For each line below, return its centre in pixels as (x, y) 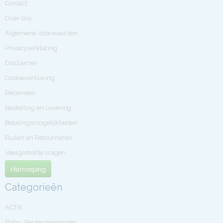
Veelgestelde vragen (35, 153)
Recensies (20, 93)
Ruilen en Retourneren (39, 138)
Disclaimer (21, 63)
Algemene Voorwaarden (41, 33)
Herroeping (28, 169)
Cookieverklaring (30, 78)
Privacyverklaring (31, 48)
